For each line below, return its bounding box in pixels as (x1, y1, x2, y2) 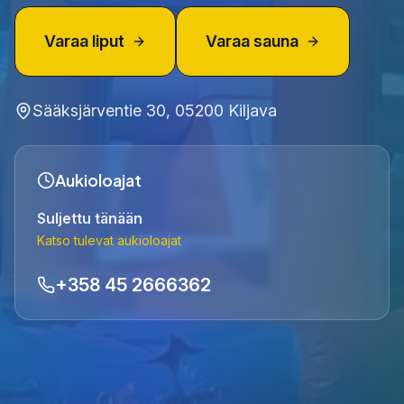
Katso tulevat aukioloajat (37, 233, 181, 249)
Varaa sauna (206, 32, 298, 51)
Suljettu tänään (37, 209, 142, 228)
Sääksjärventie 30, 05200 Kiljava (32, 101, 277, 121)
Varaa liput (44, 32, 124, 51)
